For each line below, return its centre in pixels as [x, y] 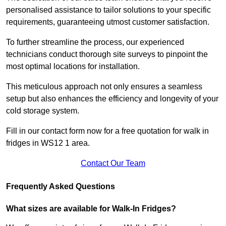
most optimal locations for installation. [74, 66]
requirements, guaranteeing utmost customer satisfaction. [108, 22]
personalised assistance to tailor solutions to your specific [108, 10]
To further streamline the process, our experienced [95, 42]
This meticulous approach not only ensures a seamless [104, 86]
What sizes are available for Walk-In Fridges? [92, 208]
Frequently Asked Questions [61, 186]
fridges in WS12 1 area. [48, 143]
